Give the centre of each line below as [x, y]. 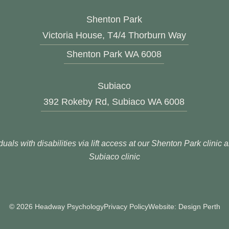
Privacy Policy [126, 206]
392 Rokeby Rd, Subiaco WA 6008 [114, 101]
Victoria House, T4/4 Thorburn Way [114, 35]
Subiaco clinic [114, 156]
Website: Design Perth [184, 206]
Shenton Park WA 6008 [114, 54]
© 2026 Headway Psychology [56, 206]
